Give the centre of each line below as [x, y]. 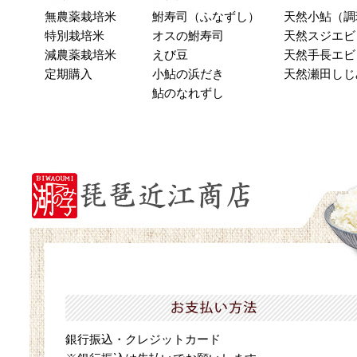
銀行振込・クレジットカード [143, 339]
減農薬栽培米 [81, 55]
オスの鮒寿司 [188, 35]
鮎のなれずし [188, 93]
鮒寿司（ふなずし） [206, 16]
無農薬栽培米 [81, 16]
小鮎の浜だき [188, 74]
